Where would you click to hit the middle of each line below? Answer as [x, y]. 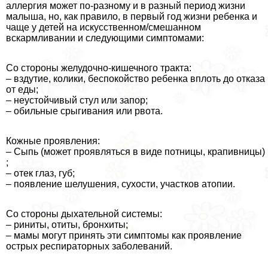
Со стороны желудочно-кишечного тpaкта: [99, 68]
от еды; [22, 90]
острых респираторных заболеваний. [89, 246]
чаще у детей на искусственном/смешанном [103, 28]
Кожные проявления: [53, 141]
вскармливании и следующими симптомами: [105, 38]
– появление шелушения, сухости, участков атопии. [121, 184]
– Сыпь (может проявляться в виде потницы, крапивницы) [135, 152]
